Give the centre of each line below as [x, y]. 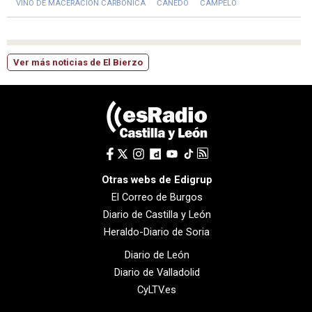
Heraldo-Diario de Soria [157, 232]
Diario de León [157, 255]
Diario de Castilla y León [157, 214]
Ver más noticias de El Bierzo [78, 62]
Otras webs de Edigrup [157, 179]
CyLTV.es [157, 289]
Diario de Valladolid [157, 272]
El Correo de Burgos [157, 197]
